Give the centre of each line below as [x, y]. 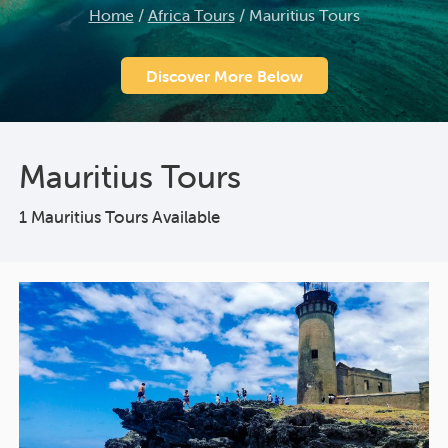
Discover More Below [224, 76]
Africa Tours [191, 15]
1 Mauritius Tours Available [119, 216]
